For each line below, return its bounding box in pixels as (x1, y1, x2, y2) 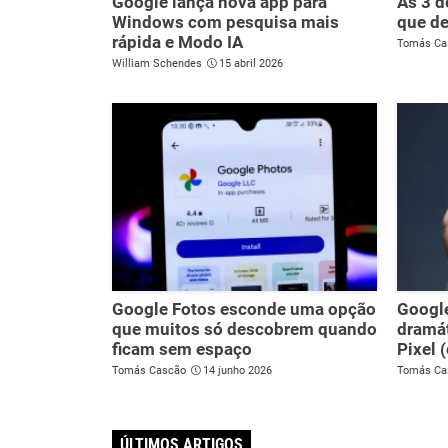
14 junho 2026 (203, 363, 272, 377)
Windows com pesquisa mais (112, 12, 339, 33)
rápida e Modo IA (112, 32, 243, 53)
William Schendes (112, 57, 202, 71)
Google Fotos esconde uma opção (112, 298, 376, 319)
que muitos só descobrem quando (112, 318, 377, 339)
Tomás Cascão (112, 363, 186, 377)
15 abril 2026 (219, 57, 283, 71)
